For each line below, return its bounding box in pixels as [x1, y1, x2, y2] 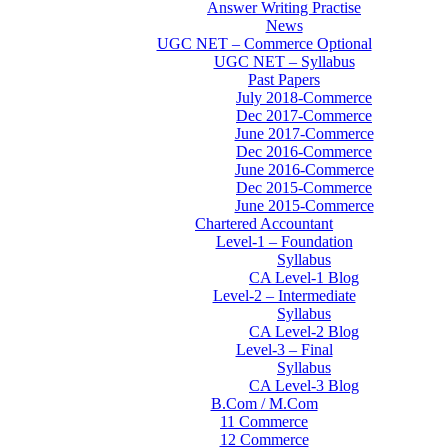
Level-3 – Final [235, 341, 333, 358]
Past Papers [248, 71, 320, 88]
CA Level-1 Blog [249, 269, 359, 286]
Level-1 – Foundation [215, 233, 353, 250]
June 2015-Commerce [234, 197, 374, 214]
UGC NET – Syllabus [213, 53, 355, 70]
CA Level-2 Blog [249, 323, 359, 340]
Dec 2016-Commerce [236, 143, 372, 160]
